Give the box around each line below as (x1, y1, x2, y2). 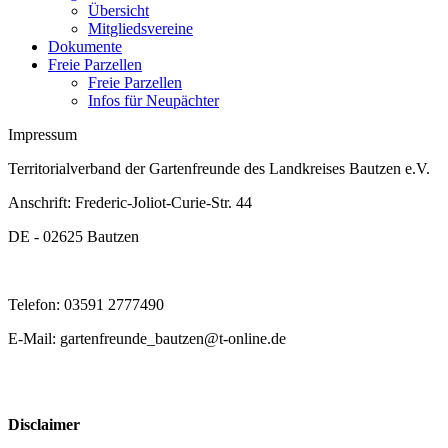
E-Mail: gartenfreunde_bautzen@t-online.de (8, 330, 286, 347)
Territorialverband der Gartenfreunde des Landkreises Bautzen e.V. (8, 160, 430, 177)
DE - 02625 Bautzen (8, 228, 139, 245)
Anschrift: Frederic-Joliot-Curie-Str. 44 (8, 194, 252, 211)
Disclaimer (8, 416, 84, 433)
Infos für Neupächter (88, 92, 219, 109)
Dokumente (48, 38, 122, 55)
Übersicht (88, 2, 149, 19)
